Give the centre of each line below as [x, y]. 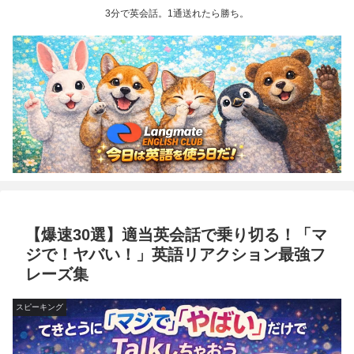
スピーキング [40, 307]
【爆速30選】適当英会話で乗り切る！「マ [176, 235]
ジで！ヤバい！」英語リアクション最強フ [175, 254]
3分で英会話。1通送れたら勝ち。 [177, 14]
